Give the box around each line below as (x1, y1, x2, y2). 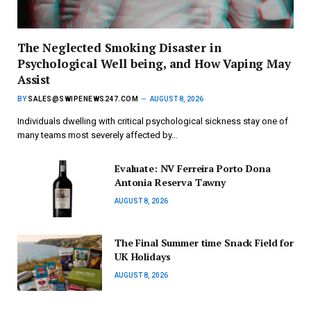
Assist (17, 72, 50, 88)
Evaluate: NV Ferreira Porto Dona (115, 162, 271, 176)
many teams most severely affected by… (17, 130, 178, 141)
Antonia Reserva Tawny (115, 176, 226, 190)
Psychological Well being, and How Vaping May (17, 56, 291, 72)
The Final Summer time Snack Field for (115, 235, 294, 249)
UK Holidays (115, 249, 171, 263)
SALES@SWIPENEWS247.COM (28, 95, 138, 103)
